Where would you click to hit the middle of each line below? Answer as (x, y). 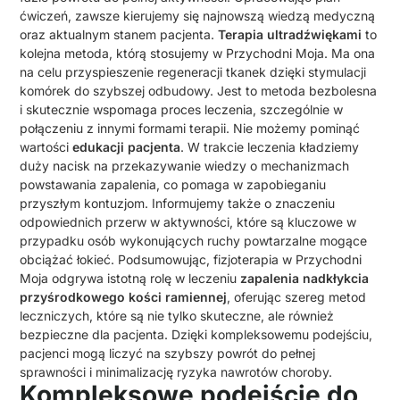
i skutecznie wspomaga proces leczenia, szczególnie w (182, 110)
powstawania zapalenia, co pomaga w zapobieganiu (173, 185)
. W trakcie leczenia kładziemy (270, 147)
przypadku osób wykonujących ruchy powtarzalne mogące (194, 241)
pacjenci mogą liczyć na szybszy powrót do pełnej (168, 354)
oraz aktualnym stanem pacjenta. (119, 35)
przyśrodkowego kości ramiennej (124, 297)
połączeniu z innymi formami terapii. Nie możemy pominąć (190, 129)
